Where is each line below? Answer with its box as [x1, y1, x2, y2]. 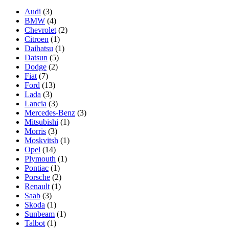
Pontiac [25, 163, 49, 172]
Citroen [25, 34, 49, 43]
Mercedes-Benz [25, 108, 75, 117]
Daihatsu [25, 43, 53, 53]
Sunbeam [25, 209, 55, 218]
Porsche [25, 172, 50, 181]
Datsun [25, 53, 48, 62]
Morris [25, 126, 46, 135]
